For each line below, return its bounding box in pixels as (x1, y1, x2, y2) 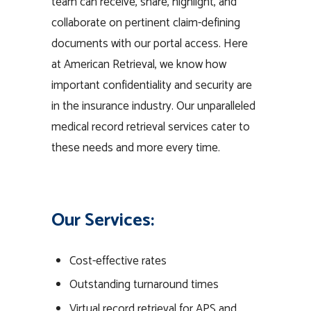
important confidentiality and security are (51, 76, 252, 96)
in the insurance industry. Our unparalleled (51, 96, 255, 117)
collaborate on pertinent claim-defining (51, 13, 240, 33)
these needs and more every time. (51, 138, 220, 158)
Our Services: (51, 205, 154, 235)
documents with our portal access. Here (51, 34, 248, 54)
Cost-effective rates (69, 251, 167, 271)
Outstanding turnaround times (69, 275, 219, 294)
